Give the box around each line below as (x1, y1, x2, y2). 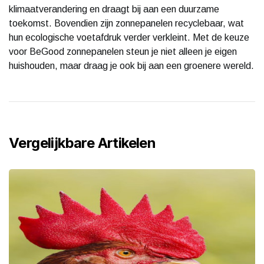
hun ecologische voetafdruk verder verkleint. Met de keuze (9, 32, 249, 42)
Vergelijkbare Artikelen (9, 134, 156, 151)
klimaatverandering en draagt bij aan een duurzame (9, 4, 219, 14)
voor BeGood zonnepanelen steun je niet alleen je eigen (9, 46, 237, 57)
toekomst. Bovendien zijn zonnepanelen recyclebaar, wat (9, 18, 244, 28)
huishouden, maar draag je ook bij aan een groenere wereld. (9, 60, 254, 71)
